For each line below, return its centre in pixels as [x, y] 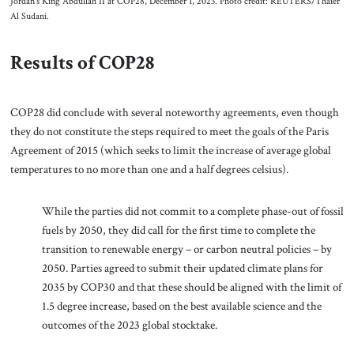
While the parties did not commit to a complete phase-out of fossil [192, 211]
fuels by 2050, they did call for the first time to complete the [178, 230]
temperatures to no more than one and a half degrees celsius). [150, 169]
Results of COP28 [84, 62]
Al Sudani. [29, 17]
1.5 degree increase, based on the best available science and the [181, 306]
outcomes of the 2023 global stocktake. [129, 325]
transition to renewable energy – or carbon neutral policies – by [186, 249]
